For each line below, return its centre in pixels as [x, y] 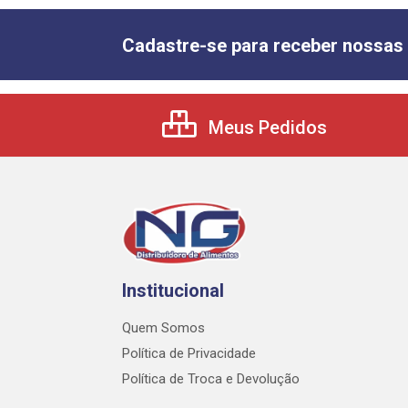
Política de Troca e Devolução [211, 379]
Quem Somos [163, 328]
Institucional [173, 291]
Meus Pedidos [265, 128]
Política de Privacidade [189, 354]
